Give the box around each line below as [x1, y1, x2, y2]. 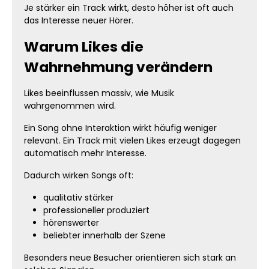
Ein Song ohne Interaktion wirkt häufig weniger [24, 122, 217, 134]
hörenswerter [43, 217, 99, 229]
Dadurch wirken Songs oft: [24, 169, 133, 181]
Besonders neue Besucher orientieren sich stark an [24, 252, 236, 264]
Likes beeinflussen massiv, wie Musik [24, 87, 174, 99]
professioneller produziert [43, 204, 150, 216]
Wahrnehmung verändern [24, 57, 213, 77]
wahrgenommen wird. [24, 100, 116, 112]
